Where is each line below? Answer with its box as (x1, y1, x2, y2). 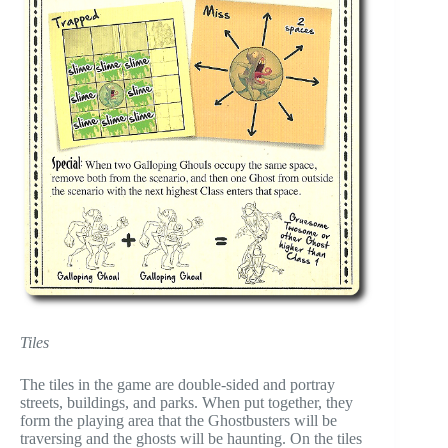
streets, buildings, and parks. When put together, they (20, 393, 353, 411)
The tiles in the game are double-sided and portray (20, 375, 335, 393)
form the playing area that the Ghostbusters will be (20, 411, 337, 429)
